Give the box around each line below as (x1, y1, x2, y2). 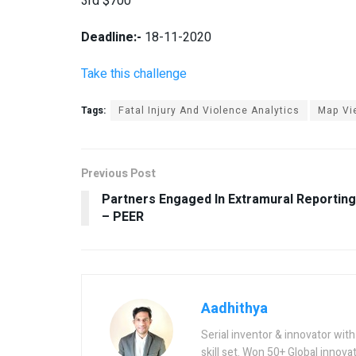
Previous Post (81, 165, 156, 183)
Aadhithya (201, 298, 268, 320)
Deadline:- (81, 28, 141, 48)
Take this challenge (81, 64, 187, 84)
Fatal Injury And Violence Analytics (118, 103, 300, 118)
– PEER (102, 207, 144, 227)
